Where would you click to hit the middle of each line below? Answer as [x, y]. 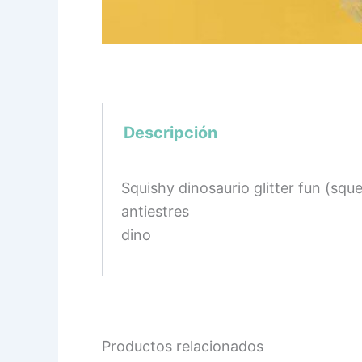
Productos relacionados [183, 346]
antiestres [156, 211]
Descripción [170, 132]
